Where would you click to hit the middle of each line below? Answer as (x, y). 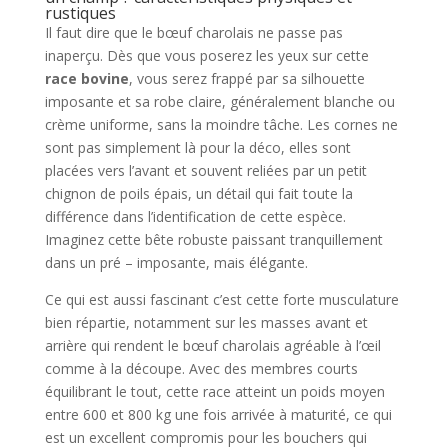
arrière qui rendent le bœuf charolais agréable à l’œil (212, 345)
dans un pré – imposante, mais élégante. (176, 262)
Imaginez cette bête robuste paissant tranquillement (213, 239)
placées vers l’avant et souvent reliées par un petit (205, 170)
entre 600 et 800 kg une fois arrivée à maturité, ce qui (218, 414)
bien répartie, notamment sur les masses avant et (206, 322)
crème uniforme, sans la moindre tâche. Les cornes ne (221, 124)
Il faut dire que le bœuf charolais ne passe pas (193, 32)
